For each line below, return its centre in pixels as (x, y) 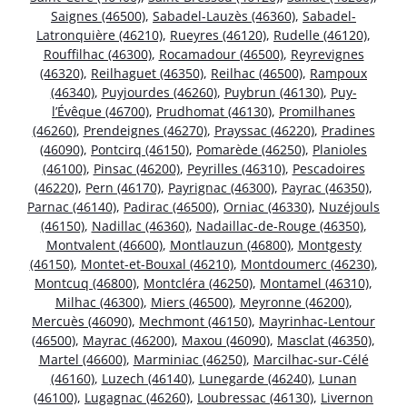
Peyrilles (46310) (236, 169)
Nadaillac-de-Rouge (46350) (279, 226)
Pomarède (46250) (251, 150)
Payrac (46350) (325, 188)
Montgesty (329, 245)
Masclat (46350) (324, 341)
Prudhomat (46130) (214, 112)
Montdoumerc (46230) (307, 264)
